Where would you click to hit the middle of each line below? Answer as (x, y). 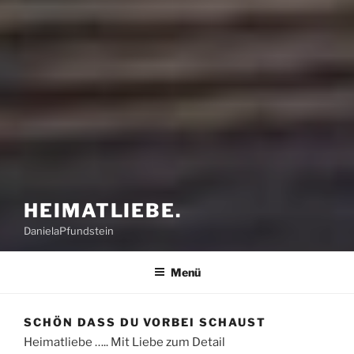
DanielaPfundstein (69, 231)
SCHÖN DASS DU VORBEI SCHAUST (145, 322)
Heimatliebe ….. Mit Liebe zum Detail (124, 342)
